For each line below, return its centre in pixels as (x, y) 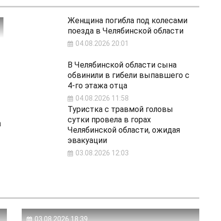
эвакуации (87, 141)
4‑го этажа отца (97, 86)
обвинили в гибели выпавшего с (128, 75)
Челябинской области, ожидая (124, 130)
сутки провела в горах (109, 120)
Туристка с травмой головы (120, 110)
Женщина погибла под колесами (127, 21)
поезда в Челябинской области (125, 31)
